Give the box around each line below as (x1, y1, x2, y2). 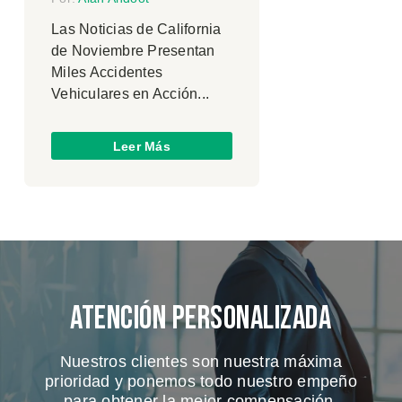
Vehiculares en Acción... (51, 86, 209, 102)
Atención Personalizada (70, 299, 332, 338)
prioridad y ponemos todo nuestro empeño (45, 371, 357, 390)
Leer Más (112, 138, 170, 153)
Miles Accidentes (51, 65, 162, 81)
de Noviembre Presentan (51, 43, 215, 59)
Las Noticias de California (51, 22, 222, 38)
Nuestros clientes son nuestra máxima (59, 352, 342, 371)
